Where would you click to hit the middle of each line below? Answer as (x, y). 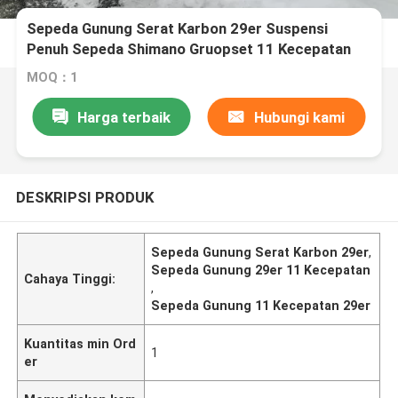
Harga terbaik (123, 117)
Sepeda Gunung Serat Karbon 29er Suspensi (178, 29)
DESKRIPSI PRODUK (84, 197)
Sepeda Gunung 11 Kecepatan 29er (261, 305)
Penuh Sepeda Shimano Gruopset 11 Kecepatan (189, 49)
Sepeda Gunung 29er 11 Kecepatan (261, 270)
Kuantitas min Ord (80, 343)
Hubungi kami (299, 117)
